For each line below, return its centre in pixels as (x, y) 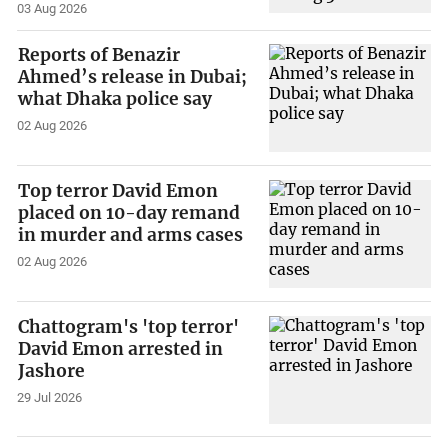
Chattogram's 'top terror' (129, 326)
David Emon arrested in (121, 348)
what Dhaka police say (115, 99)
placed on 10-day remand (129, 213)
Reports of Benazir (99, 55)
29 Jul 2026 (50, 397)
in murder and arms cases (131, 235)
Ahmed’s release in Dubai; (133, 77)
